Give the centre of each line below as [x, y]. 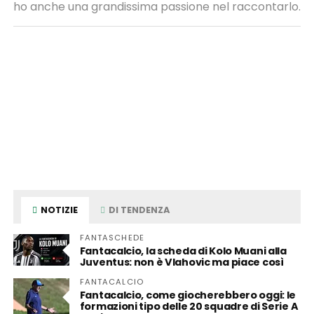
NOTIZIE [59, 210]
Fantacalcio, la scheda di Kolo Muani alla [183, 251]
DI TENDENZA [138, 210]
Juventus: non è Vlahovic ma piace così [182, 262]
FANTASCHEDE [112, 238]
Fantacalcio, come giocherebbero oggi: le [188, 295]
